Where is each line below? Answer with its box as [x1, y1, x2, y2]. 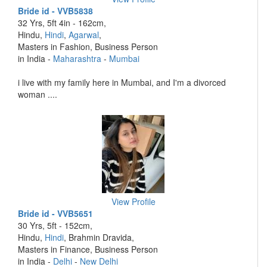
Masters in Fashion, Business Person [18, 41, 158, 52]
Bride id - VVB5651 [18, 207, 93, 219]
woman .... [18, 88, 57, 100]
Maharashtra [53, 52, 101, 64]
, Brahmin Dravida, [64, 231, 134, 243]
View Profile [111, 195, 156, 207]
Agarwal [69, 29, 99, 41]
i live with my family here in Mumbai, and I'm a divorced [18, 76, 226, 88]
